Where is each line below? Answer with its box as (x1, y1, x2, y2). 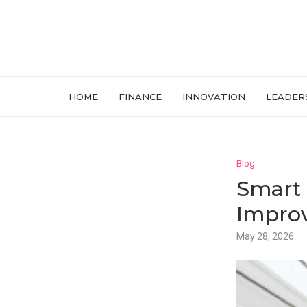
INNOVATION (182, 91, 245, 102)
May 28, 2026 (236, 231, 294, 242)
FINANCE (119, 91, 162, 102)
